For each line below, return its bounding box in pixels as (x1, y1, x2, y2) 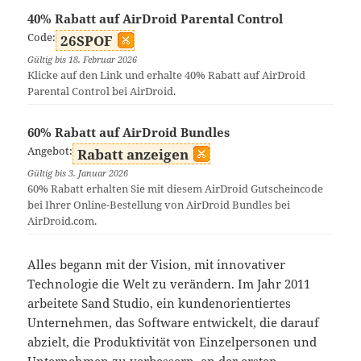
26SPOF (60, 31, 114, 51)
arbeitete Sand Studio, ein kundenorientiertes (27, 295, 292, 312)
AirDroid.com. (27, 214, 98, 229)
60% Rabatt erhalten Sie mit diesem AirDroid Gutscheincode (27, 182, 324, 197)
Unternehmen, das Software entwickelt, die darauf (27, 314, 320, 331)
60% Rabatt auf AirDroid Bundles (27, 124, 230, 141)
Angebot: (27, 144, 73, 159)
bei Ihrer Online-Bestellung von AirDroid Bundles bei (27, 198, 291, 213)
